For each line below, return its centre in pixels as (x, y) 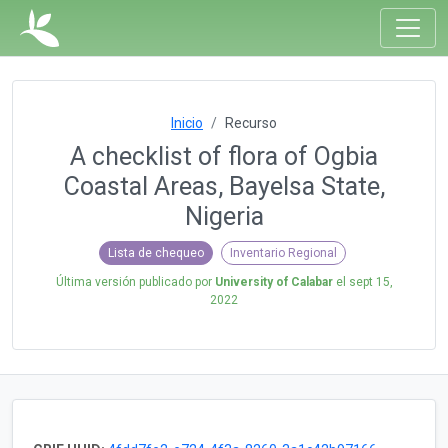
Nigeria (224, 216)
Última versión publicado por (135, 281)
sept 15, (370, 281)
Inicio (187, 123)
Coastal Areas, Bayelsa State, (224, 186)
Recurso (251, 123)
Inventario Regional (283, 252)
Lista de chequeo (155, 252)
